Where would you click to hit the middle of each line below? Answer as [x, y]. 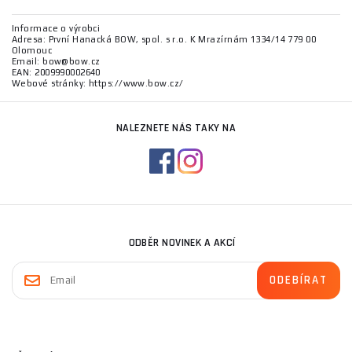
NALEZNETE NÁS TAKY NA [176, 128]
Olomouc [32, 51]
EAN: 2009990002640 [56, 73]
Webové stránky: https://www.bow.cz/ [98, 84]
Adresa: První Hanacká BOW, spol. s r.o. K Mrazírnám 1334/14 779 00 [164, 40]
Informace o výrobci [56, 29]
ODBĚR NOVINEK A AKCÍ [182, 243]
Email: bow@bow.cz [56, 62]
